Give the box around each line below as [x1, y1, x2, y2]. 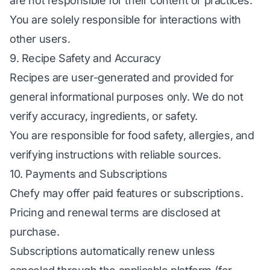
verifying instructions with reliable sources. [10, 148, 222, 161]
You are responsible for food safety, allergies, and [10, 129, 254, 142]
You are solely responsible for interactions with [10, 13, 241, 26]
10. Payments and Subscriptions [10, 168, 168, 180]
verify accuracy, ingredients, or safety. [10, 110, 198, 122]
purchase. [10, 225, 60, 238]
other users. [10, 33, 71, 45]
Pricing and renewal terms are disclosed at [10, 206, 221, 219]
